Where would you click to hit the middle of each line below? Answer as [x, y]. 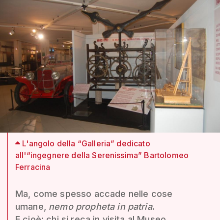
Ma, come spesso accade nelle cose [94, 193]
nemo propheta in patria [100, 206]
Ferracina [33, 167]
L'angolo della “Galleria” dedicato [85, 143]
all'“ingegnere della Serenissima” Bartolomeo [102, 155]
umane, [32, 206]
